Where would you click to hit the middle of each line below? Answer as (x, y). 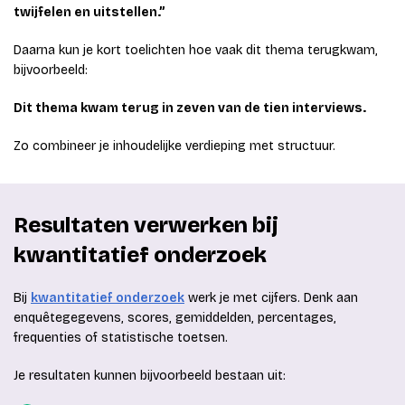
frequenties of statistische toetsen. (121, 338)
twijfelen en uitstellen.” (89, 13)
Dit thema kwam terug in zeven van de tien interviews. (190, 108)
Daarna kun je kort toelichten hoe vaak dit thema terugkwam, (196, 51)
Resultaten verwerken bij (146, 226)
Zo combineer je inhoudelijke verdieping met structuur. (174, 146)
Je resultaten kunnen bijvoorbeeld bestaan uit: (150, 376)
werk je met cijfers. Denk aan (271, 298)
